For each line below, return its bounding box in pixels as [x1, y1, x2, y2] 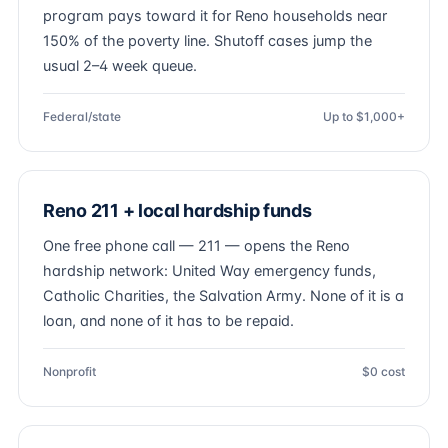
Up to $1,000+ [323, 109, 405, 124]
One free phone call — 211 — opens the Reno [43, 237, 350, 255]
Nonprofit [43, 364, 96, 379]
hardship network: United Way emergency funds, [43, 262, 376, 280]
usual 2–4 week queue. [43, 57, 197, 75]
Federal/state [43, 109, 121, 124]
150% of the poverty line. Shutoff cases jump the [43, 32, 372, 50]
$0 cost [362, 364, 405, 379]
